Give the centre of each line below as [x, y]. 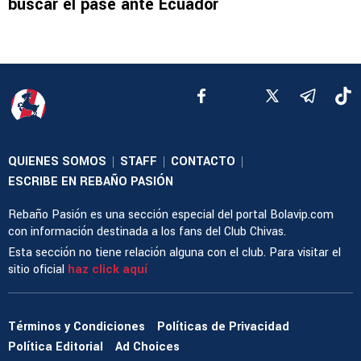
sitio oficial [38, 269]
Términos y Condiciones [77, 327]
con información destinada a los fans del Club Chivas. [147, 231]
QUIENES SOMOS [57, 161]
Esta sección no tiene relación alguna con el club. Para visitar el [174, 252]
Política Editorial [56, 347]
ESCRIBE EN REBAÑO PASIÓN [91, 181]
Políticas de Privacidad [223, 327]
